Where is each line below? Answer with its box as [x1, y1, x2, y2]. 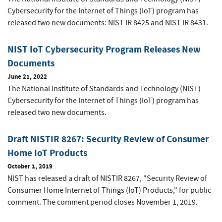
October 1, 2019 [7, 162, 53, 171]
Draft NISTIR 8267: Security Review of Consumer [7, 133, 209, 146]
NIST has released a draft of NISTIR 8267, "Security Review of [7, 173, 207, 184]
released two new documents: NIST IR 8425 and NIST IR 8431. [7, 18, 208, 28]
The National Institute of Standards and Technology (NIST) [7, 84, 201, 94]
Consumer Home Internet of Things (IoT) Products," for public [7, 185, 211, 196]
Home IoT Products [7, 147, 87, 160]
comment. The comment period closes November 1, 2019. [7, 197, 198, 208]
